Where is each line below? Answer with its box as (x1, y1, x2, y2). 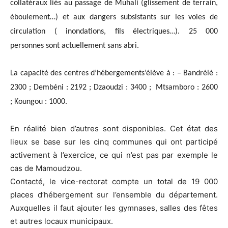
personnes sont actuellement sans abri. (10, 42, 141, 50)
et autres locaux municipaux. (10, 216, 113, 226)
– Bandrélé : (177, 69, 218, 78)
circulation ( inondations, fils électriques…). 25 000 (10, 27, 218, 36)
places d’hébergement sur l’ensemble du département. (10, 190, 218, 200)
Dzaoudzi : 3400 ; (91, 83, 154, 92)
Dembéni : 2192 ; (33, 83, 92, 92)
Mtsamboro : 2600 (153, 83, 218, 92)
